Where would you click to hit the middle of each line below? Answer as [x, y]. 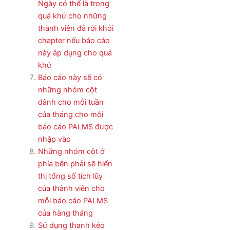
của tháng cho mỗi [70, 115]
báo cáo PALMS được [75, 127]
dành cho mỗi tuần [71, 102]
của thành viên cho [71, 189]
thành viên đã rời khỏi [75, 28]
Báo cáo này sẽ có [70, 78]
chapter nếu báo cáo [74, 41]
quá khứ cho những [72, 16]
